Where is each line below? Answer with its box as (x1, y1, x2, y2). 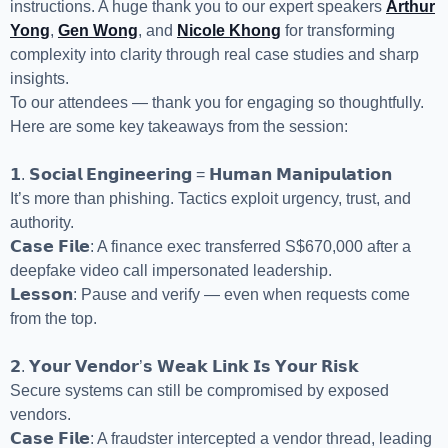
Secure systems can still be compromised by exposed (10, 382, 389, 400)
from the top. (10, 310, 97, 328)
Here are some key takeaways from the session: (10, 118, 348, 136)
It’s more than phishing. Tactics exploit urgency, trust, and (10, 190, 411, 208)
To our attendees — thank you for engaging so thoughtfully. (10, 94, 424, 112)
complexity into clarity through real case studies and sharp (10, 46, 419, 64)
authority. (10, 214, 74, 232)
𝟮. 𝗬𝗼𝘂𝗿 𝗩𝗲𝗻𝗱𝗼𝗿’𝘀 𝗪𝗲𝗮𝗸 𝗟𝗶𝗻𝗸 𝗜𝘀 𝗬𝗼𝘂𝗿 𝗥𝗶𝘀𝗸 (10, 358, 359, 376)
